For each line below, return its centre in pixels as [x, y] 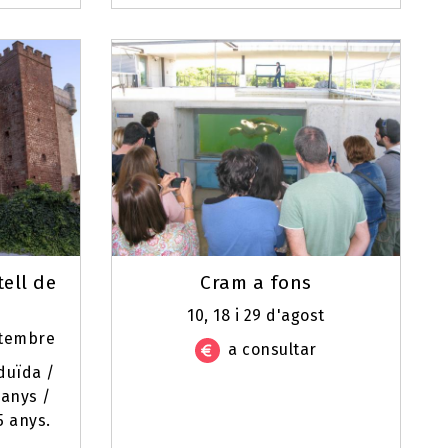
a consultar [272, 350]
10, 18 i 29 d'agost [256, 316]
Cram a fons [256, 283]
